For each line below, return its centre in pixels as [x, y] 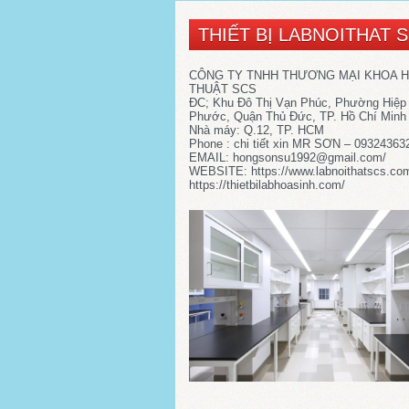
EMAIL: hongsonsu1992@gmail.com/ [288, 158]
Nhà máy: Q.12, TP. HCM [257, 131]
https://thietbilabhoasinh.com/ [267, 185]
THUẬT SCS [223, 89]
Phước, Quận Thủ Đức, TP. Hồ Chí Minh [298, 117]
